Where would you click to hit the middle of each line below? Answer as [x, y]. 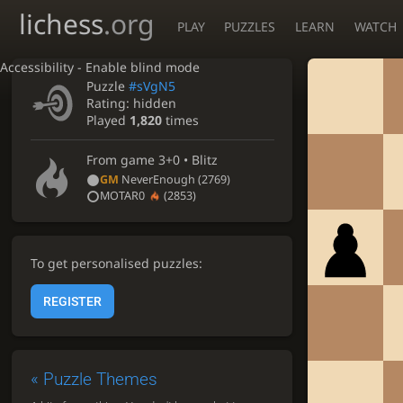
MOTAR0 [123, 195]
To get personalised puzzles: [116, 263]
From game [123, 160]
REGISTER [72, 301]
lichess [61, 24]
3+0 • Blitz [188, 160]
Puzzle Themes [100, 379]
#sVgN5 [152, 85]
